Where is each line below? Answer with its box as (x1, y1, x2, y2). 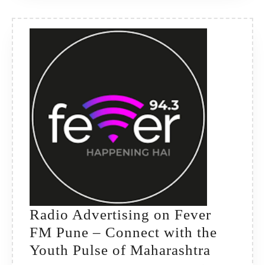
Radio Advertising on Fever (30, 206, 211, 223)
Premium (175, 9, 233, 26)
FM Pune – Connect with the (30, 224, 217, 241)
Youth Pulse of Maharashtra (30, 242, 211, 258)
